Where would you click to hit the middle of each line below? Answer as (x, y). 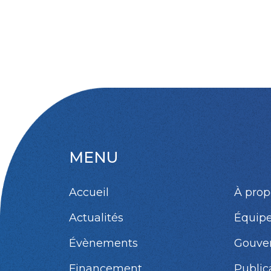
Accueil (89, 192)
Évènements (103, 243)
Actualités (96, 217)
